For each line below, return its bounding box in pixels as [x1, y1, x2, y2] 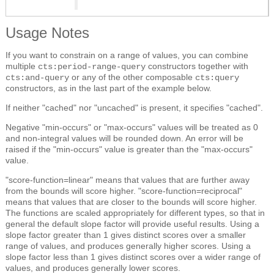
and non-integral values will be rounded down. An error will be [6, 133, 243, 143]
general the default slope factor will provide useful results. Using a [6, 218, 259, 229]
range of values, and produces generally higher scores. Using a [6, 240, 251, 251]
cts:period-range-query [38, 61, 146, 72]
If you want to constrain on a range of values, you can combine [6, 50, 248, 60]
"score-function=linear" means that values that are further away [6, 174, 250, 185]
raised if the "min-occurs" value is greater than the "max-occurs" [6, 144, 253, 154]
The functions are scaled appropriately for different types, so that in [6, 207, 265, 218]
